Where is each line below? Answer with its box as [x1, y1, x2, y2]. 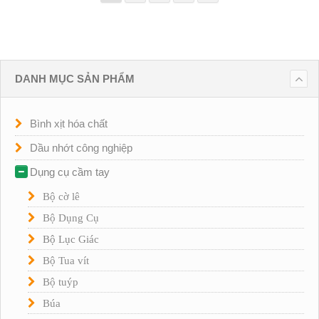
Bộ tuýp [43, 276, 78, 287]
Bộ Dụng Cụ [43, 211, 99, 223]
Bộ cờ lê [43, 190, 80, 202]
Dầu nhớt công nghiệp [30, 141, 132, 154]
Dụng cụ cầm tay [30, 165, 110, 178]
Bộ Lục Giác [43, 233, 99, 244]
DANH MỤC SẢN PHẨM [15, 72, 135, 85]
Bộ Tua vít [43, 254, 89, 266]
